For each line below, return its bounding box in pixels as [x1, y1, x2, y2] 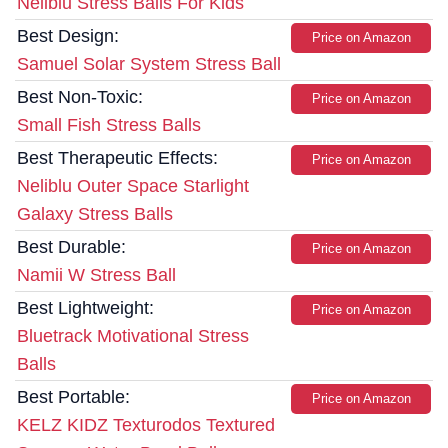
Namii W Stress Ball [17, 265, 176, 286]
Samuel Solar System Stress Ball [17, 54, 281, 75]
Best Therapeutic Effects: [17, 148, 218, 169]
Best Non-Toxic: [17, 87, 143, 108]
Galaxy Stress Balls [17, 204, 173, 225]
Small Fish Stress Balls [17, 115, 201, 136]
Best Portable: [17, 387, 130, 408]
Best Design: [17, 26, 119, 47]
